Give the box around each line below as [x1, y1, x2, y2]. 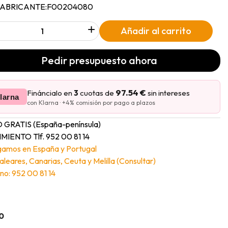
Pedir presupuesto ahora [41, 53, 157, 67]
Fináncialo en [27, 88, 74, 98]
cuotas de [78, 88, 116, 98]
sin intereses [148, 88, 190, 98]
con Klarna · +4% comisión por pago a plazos [27, 98, 155, 106]
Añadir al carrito [120, 24, 191, 37]
